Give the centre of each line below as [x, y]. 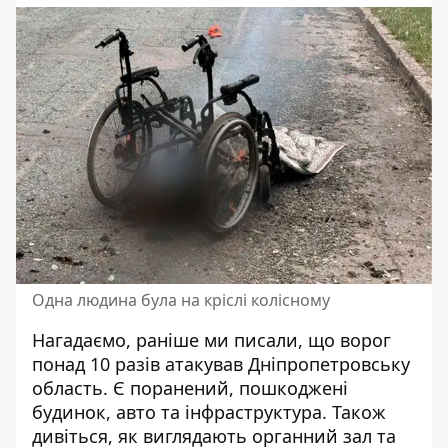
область [67, 388]
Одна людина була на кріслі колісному [181, 300]
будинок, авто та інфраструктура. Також [209, 412]
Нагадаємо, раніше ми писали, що [186, 340]
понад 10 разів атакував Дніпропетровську [221, 364]
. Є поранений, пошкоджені [225, 388]
